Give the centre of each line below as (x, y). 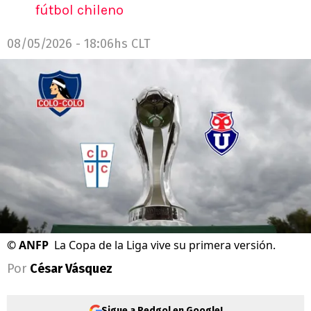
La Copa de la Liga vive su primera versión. (165, 245)
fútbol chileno (79, 10)
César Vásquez (71, 269)
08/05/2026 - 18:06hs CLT (79, 44)
